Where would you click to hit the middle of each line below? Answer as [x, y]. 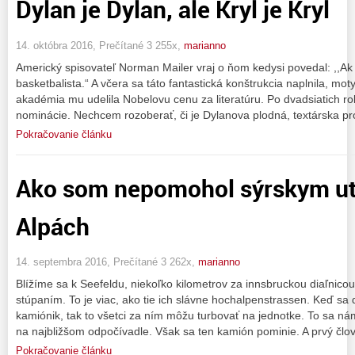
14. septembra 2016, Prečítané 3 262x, [107, 262]
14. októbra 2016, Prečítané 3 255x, [100, 45]
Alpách [53, 226]
